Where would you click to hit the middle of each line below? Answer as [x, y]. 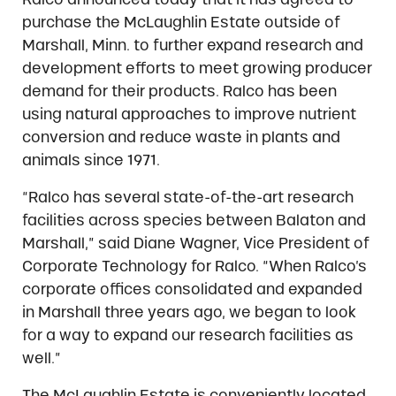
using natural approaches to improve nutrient [189, 114]
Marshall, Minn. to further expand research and [192, 46]
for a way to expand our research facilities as [187, 335]
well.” [41, 358]
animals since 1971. [91, 160]
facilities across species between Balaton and [194, 221]
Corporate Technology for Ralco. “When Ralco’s [194, 267]
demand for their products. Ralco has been [179, 91]
